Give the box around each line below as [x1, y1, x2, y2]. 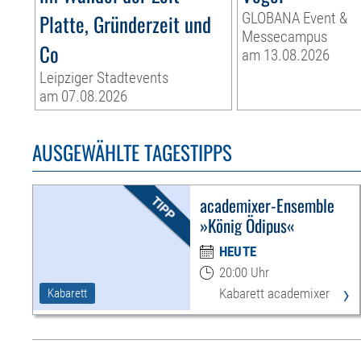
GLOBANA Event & [242, 9, 348, 28]
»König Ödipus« [199, 213, 295, 239]
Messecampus [242, 27, 328, 47]
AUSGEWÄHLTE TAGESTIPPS [32, 137, 233, 168]
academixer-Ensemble [199, 193, 334, 218]
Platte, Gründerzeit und [39, 9, 212, 39]
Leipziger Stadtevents [39, 68, 169, 88]
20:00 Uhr [218, 264, 269, 281]
